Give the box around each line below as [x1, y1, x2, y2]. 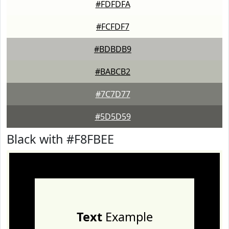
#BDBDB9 [94, 43, 131, 55]
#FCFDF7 [96, 21, 129, 32]
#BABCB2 [95, 66, 130, 77]
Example [102, 209, 153, 225]
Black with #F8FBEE [7, 131, 114, 147]
